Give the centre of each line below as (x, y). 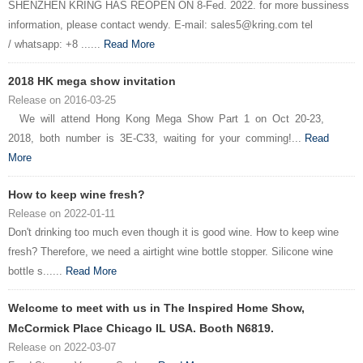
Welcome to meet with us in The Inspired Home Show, (156, 308)
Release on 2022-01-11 (62, 214)
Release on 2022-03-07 (62, 348)
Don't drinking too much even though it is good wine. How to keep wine (173, 233)
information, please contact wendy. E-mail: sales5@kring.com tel (160, 25)
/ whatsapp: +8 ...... (56, 45)
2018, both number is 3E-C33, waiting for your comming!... (156, 139)
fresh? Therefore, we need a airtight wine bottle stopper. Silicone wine (171, 252)
